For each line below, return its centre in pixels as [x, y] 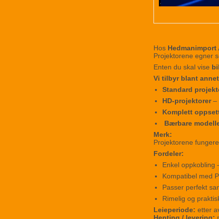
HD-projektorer [186, 101]
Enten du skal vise [183, 67]
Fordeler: [169, 154]
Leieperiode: [175, 210]
